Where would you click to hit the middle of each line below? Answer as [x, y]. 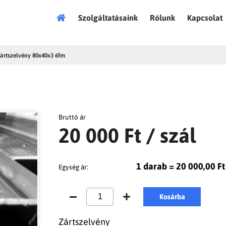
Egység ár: [74, 167]
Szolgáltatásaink [108, 17]
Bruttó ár [72, 117]
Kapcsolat [205, 17]
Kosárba [172, 196]
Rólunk [162, 17]
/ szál [171, 135]
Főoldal [70, 17]
